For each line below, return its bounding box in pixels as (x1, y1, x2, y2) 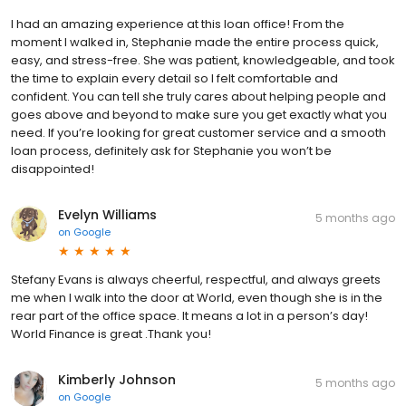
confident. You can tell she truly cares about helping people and (11, 87, 386, 105)
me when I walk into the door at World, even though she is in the (11, 288, 382, 306)
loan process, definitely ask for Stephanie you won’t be (11, 141, 332, 159)
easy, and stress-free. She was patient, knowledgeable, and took (11, 51, 395, 69)
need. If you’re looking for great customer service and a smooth (11, 123, 386, 141)
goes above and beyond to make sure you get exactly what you (11, 105, 387, 123)
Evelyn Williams (58, 205, 157, 224)
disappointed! (11, 159, 94, 178)
